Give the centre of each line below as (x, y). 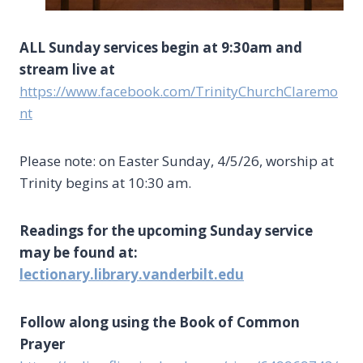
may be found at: (79, 253)
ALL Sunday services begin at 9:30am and (161, 48)
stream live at (67, 70)
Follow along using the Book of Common (160, 322)
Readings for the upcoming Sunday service (166, 231)
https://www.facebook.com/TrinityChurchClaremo (179, 92)
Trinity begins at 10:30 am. (105, 183)
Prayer (42, 344)
